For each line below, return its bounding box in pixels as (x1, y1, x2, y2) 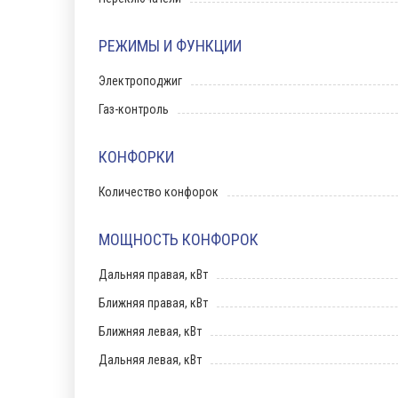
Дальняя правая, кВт (99, 267, 208, 282)
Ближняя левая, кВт (99, 324, 202, 338)
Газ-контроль (99, 102, 169, 116)
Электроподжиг (99, 74, 182, 88)
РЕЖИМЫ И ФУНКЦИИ (99, 36, 242, 55)
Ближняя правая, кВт (99, 296, 208, 310)
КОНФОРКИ (99, 147, 174, 166)
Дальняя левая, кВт (99, 353, 202, 367)
